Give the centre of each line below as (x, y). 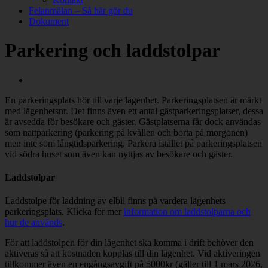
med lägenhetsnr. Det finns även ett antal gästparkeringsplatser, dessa (134, 111)
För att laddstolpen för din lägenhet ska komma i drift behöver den (129, 243)
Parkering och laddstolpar (112, 51)
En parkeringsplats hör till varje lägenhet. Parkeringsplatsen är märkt (133, 100)
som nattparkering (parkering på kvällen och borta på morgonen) (126, 132)
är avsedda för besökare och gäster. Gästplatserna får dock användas (133, 121)
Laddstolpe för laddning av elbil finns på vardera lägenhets (115, 201)
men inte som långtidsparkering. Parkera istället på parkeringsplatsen (133, 143)
